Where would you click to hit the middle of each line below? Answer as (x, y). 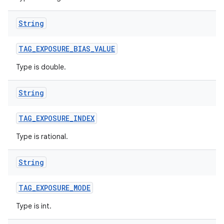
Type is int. (34, 206)
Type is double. (41, 67)
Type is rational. (42, 136)
